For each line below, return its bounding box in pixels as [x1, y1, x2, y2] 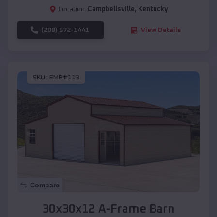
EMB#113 [49, 74, 79, 81]
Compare [30, 181, 60, 189]
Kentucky [138, 6, 168, 13]
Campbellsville [87, 6, 135, 13]
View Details [141, 27, 181, 34]
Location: [58, 6, 86, 13]
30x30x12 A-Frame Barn [42, 203, 175, 216]
